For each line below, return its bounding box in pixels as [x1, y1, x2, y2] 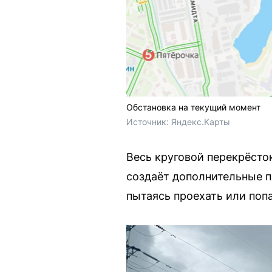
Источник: [126, 117, 171, 127]
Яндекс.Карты [171, 117, 230, 127]
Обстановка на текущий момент [126, 102, 260, 113]
